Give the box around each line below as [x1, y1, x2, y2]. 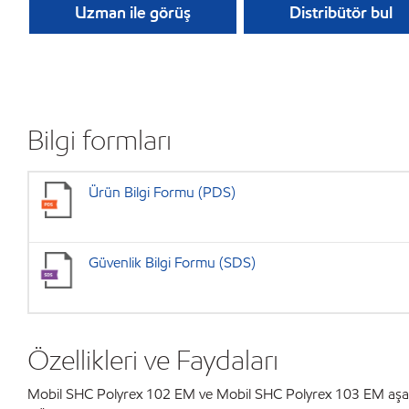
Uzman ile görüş [75, 2, 191, 23]
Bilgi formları [27, 122, 172, 157]
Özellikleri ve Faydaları [27, 342, 278, 377]
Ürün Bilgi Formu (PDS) [89, 183, 236, 202]
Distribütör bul [289, 2, 393, 23]
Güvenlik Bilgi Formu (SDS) [89, 253, 256, 272]
